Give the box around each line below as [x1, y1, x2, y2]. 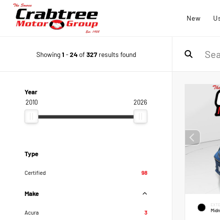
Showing [36, 50, 62, 58]
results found [97, 50, 136, 58]
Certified [25, 169, 46, 176]
